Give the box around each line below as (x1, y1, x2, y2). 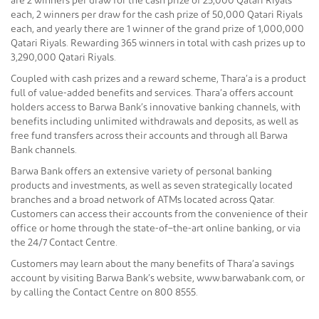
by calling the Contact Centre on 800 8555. (11, 287, 198, 298)
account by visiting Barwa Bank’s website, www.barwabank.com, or (11, 273, 305, 283)
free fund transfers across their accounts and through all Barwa (11, 130, 288, 141)
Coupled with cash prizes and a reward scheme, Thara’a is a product (11, 73, 306, 84)
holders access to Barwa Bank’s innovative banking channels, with (11, 102, 300, 113)
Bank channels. (11, 145, 77, 155)
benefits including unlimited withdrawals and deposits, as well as (11, 116, 298, 127)
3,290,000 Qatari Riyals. (11, 52, 116, 63)
